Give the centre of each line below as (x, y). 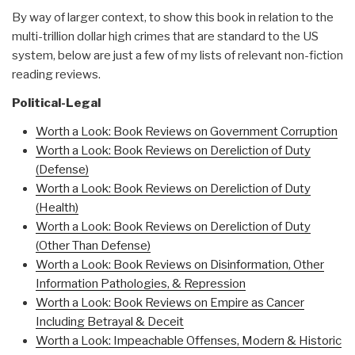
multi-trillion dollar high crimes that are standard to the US (165, 37)
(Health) (57, 208)
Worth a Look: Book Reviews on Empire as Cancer (170, 303)
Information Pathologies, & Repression (141, 284)
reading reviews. (56, 75)
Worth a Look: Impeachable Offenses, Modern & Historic (189, 341)
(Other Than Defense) (93, 246)
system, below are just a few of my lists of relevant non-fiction (177, 56)
